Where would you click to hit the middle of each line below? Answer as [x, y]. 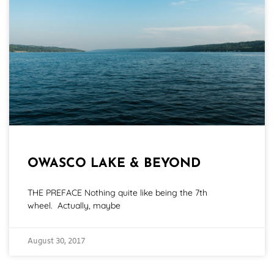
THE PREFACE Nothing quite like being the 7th [117, 193]
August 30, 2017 [56, 242]
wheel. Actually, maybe [74, 206]
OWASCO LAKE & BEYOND [114, 164]
